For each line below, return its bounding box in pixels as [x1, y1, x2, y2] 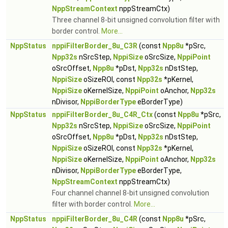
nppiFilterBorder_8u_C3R [52, 42, 137, 50]
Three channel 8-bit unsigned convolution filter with [52, 16, 220, 24]
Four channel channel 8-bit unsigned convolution [52, 189, 209, 197]
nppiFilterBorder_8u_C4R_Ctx [52, 110, 153, 119]
